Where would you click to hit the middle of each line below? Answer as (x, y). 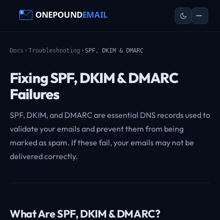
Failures (35, 94)
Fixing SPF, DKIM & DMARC (94, 78)
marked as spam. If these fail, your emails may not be (102, 142)
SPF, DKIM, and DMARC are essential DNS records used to (110, 115)
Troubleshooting (54, 51)
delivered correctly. (44, 156)
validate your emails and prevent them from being (97, 129)
